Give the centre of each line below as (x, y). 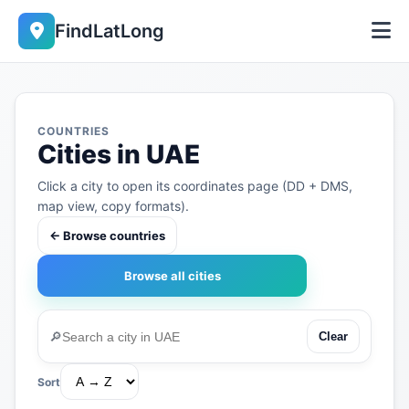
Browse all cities (172, 276)
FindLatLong (110, 31)
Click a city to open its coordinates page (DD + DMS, (195, 186)
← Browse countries (107, 236)
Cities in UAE (119, 154)
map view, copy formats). (113, 206)
